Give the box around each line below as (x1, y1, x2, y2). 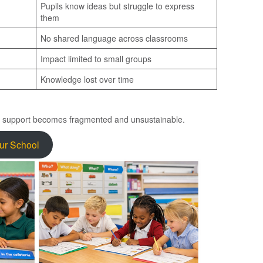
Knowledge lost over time (41, 73, 134, 85)
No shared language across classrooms (41, 32, 188, 44)
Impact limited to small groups (41, 52, 151, 65)
